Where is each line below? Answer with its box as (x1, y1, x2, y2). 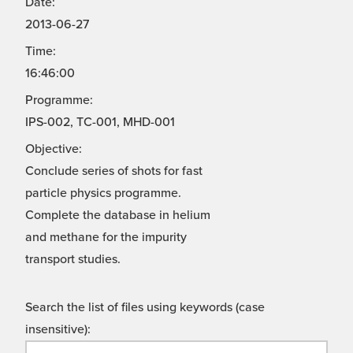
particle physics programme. (25, 185, 181, 202)
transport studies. (25, 251, 121, 268)
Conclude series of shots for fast (25, 163, 203, 180)
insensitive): (25, 321, 91, 338)
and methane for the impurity (25, 229, 187, 246)
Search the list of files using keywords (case (25, 299, 265, 316)
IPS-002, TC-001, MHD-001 (25, 114, 175, 131)
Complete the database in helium (25, 207, 210, 224)
